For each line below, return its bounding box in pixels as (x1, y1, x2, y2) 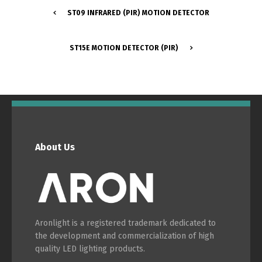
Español (175, 29, 206, 39)
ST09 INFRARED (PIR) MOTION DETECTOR (67, 8, 209, 17)
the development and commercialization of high (35, 230, 214, 241)
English (85, 70, 113, 80)
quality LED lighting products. (35, 243, 145, 254)
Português (79, 29, 120, 39)
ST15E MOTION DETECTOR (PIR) (70, 43, 178, 52)
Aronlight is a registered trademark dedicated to (35, 218, 216, 228)
